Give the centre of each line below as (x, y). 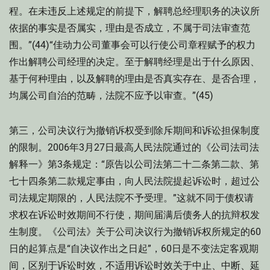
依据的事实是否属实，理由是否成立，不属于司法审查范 (130, 28)
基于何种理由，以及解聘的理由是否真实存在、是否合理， (134, 79)
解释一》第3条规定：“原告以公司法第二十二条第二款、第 (134, 164)
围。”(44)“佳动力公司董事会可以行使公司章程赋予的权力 (132, 45)
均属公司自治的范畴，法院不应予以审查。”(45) (111, 96)
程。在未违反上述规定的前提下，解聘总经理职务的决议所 (134, 11)
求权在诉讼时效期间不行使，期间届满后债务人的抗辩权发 (134, 215)
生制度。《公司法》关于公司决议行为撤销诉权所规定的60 (135, 232)
